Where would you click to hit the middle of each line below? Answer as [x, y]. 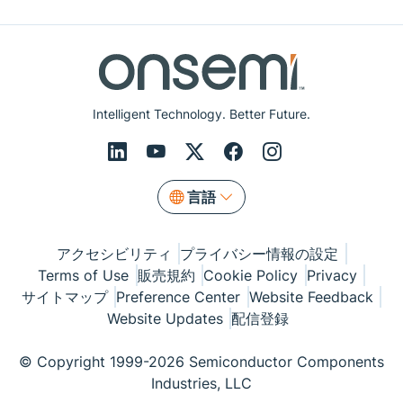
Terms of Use [83, 275]
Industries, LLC [201, 383]
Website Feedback [311, 297]
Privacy [331, 275]
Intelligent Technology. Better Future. [201, 114]
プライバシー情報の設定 [259, 254]
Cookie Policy [251, 275]
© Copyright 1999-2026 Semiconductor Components [201, 362]
